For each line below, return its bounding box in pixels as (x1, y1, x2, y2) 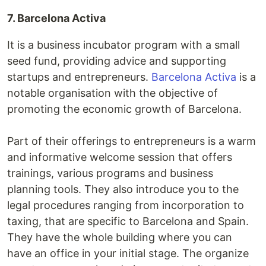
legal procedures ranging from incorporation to (7, 199, 244, 211)
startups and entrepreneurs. (7, 71, 151, 83)
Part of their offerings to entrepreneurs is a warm (7, 135, 256, 147)
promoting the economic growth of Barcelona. (7, 103, 242, 115)
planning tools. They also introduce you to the (7, 183, 239, 195)
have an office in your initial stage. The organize (7, 247, 249, 259)
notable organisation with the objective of (7, 87, 218, 99)
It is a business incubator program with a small (7, 39, 240, 51)
